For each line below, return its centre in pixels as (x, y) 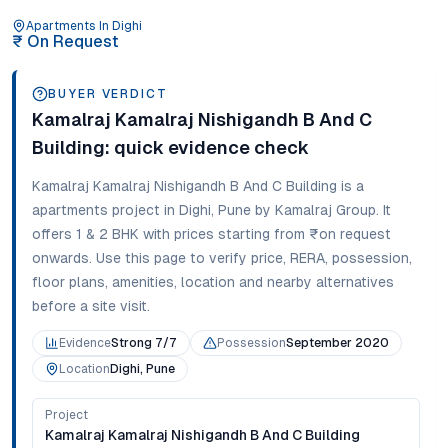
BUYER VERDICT (108, 94)
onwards (60, 258)
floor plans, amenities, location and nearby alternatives (213, 282)
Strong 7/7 (144, 343)
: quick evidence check (207, 147)
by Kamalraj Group (313, 210)
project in (143, 210)
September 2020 (337, 343)
